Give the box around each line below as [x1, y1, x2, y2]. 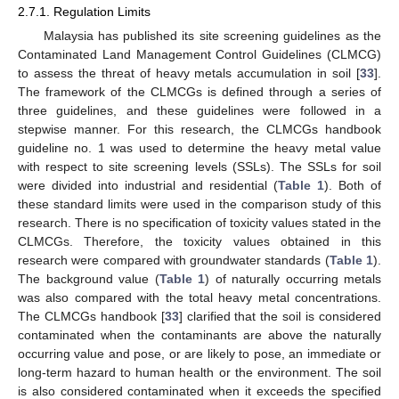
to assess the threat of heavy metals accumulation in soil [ [18, 66, 360, 81]
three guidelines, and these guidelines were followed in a [18, 103, 381, 118]
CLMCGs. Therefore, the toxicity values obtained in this [18, 234, 381, 249]
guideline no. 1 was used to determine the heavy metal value [18, 141, 381, 156]
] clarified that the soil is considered [178, 309, 382, 324]
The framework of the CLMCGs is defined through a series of [18, 85, 381, 100]
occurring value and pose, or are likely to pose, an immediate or [18, 346, 381, 362]
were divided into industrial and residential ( [18, 178, 278, 193]
